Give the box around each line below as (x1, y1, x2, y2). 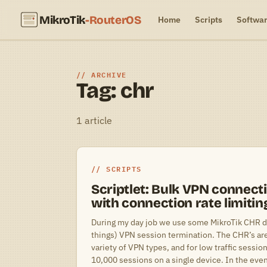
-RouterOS (85, 13, 141, 27)
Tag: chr (76, 78, 154, 104)
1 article (76, 114, 112, 126)
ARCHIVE (91, 69, 127, 80)
